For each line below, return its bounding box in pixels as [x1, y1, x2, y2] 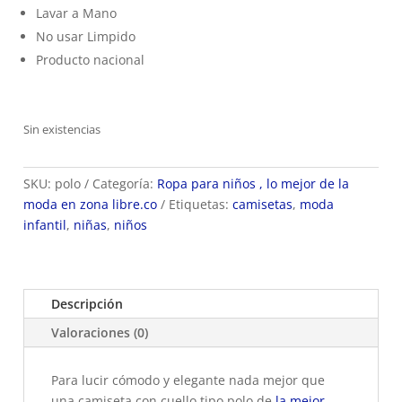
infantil [23, 216, 66, 233]
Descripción [51, 295, 123, 312]
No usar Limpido [36, 28, 135, 45]
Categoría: [92, 175, 157, 192]
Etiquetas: [169, 196, 232, 213]
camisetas [232, 196, 293, 213]
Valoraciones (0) [51, 324, 148, 341]
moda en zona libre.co [23, 196, 157, 213]
